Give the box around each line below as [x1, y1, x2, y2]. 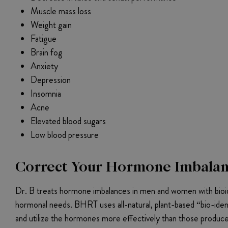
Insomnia [31, 87, 61, 101]
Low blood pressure [31, 128, 99, 142]
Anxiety [31, 60, 58, 73]
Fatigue [31, 32, 56, 46]
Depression [31, 73, 71, 87]
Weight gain [31, 18, 72, 32]
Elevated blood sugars [31, 115, 106, 128]
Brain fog [31, 46, 63, 60]
